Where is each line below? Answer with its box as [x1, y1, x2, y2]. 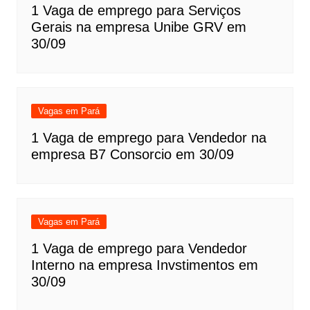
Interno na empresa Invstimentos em [30, 257, 258, 273]
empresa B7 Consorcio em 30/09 [30, 146, 234, 162]
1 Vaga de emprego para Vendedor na [30, 129, 266, 145]
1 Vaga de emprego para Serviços [30, 2, 241, 18]
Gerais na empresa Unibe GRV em [30, 19, 246, 35]
